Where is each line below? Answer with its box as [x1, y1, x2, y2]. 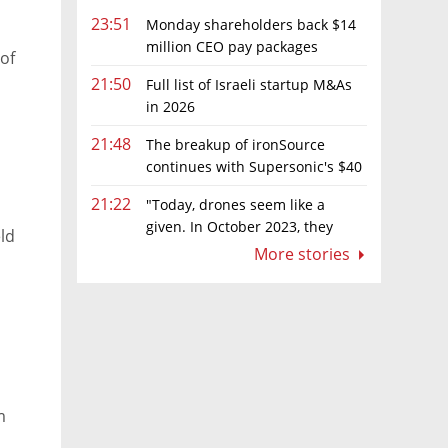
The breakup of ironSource [146, 134, 325, 154]
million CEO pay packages [146, 36, 318, 56]
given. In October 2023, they [146, 217, 333, 236]
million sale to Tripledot [91, 178, 250, 198]
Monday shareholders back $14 [146, 14, 356, 34]
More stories [254, 243, 354, 265]
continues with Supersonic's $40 [146, 156, 362, 176]
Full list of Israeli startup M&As [146, 74, 352, 94]
